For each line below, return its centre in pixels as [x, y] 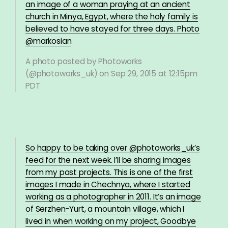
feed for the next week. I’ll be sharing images [108, 160]
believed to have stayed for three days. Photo [113, 29]
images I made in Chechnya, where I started [108, 184]
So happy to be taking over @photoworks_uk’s [113, 148]
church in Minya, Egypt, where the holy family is [112, 17]
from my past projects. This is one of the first [109, 172]
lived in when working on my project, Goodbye [111, 221]
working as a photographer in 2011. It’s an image [113, 197]
